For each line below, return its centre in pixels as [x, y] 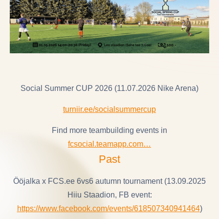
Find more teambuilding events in [109, 130]
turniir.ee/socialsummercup [109, 109]
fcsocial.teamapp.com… [109, 144]
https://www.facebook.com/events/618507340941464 [108, 208]
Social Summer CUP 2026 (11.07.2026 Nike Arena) [109, 88]
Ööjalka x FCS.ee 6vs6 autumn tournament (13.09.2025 [109, 181]
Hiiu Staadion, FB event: [109, 195]
